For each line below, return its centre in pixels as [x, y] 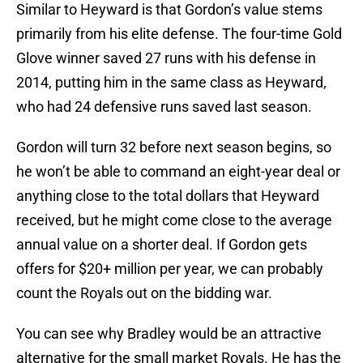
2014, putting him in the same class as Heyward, [171, 83]
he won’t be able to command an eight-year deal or [178, 172]
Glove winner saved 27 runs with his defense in [166, 58]
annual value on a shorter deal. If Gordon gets [162, 245]
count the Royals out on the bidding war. [144, 293]
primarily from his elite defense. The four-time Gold [179, 34]
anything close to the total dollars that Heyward [168, 196]
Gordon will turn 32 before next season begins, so [174, 147]
